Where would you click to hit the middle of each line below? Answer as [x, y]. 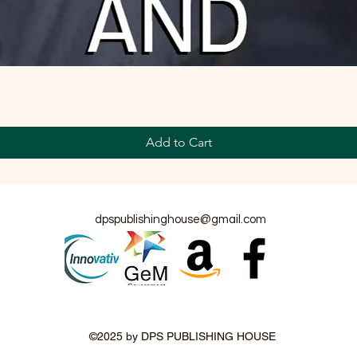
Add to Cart [178, 142]
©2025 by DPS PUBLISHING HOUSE [182, 336]
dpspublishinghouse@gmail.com [180, 219]
